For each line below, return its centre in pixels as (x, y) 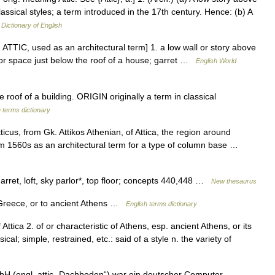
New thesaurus (234, 181)
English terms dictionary (161, 204)
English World (216, 61)
